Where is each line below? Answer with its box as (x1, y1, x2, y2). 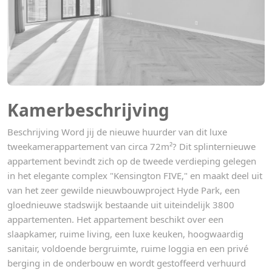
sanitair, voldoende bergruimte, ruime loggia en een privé (7, 242, 248, 254)
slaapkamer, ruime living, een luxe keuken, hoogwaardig (7, 227, 243, 240)
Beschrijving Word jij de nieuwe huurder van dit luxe (7, 125, 227, 138)
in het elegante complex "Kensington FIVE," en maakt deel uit (7, 169, 262, 182)
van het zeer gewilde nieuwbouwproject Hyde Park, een (7, 183, 240, 196)
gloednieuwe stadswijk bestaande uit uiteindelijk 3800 (7, 198, 234, 211)
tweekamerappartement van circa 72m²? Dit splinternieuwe (7, 140, 256, 152)
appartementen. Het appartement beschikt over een (7, 212, 223, 225)
